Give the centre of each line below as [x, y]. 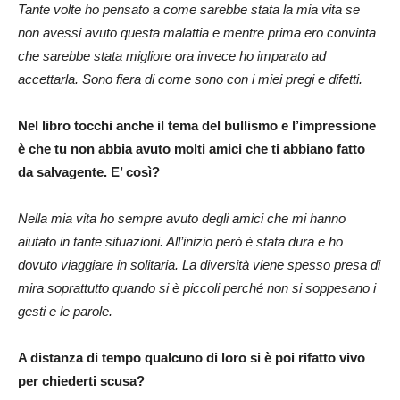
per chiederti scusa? [81, 380]
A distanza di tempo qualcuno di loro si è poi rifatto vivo [192, 357]
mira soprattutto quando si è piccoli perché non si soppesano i [197, 287]
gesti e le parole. [67, 311]
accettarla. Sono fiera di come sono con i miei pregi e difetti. [192, 79]
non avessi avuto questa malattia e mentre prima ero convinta [197, 32]
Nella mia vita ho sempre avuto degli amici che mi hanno [182, 218]
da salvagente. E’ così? [89, 171]
